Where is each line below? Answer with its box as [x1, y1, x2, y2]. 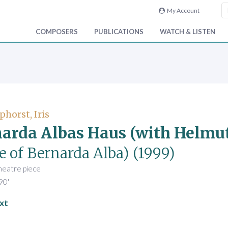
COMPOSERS [36, 27, 78, 36]
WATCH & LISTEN [160, 27, 215, 36]
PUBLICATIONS [94, 27, 144, 36]
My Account [164, 7, 199, 14]
